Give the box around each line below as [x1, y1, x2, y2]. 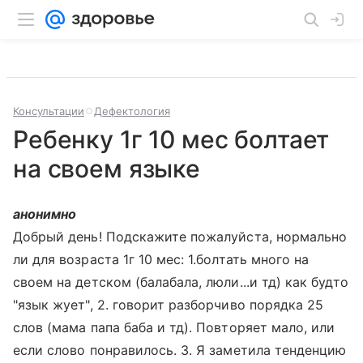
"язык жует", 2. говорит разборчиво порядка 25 [13, 297, 324, 313]
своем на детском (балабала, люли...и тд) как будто [13, 274, 349, 290]
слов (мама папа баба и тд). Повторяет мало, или [13, 319, 335, 335]
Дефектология [94, 105, 170, 117]
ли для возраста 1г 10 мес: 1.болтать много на [13, 251, 310, 267]
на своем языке [13, 154, 200, 183]
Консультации [13, 105, 84, 117]
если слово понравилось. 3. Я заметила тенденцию [13, 342, 347, 358]
